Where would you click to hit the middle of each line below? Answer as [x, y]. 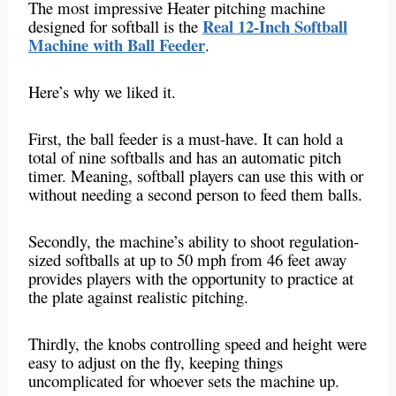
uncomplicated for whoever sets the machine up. [187, 381]
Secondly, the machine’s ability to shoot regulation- [194, 241]
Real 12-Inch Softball [275, 27]
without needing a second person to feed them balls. [195, 194]
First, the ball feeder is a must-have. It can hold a [186, 139]
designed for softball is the [115, 27]
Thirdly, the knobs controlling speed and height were [198, 344]
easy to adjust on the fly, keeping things [156, 362]
